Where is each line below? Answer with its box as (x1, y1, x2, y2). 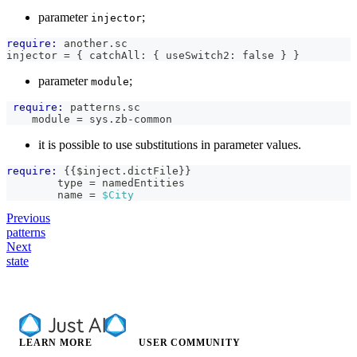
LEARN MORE (19, 336, 92, 348)
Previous (6, 210, 50, 225)
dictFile (127, 164, 178, 177)
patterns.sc (64, 100, 140, 113)
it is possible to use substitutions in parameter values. (38, 137, 301, 151)
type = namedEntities (6, 176, 185, 189)
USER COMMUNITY (139, 336, 241, 348)
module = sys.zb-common (6, 112, 172, 125)
